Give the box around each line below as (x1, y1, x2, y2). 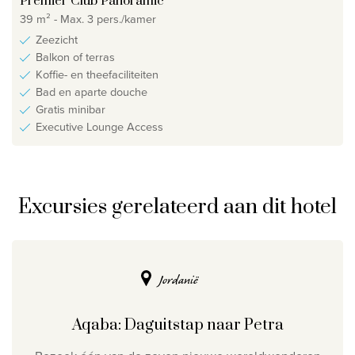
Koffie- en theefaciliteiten (36, 66, 158, 84)
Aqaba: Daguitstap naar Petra (71, 315, 284, 335)
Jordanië (159, 271, 199, 288)
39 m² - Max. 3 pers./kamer (20, 10, 156, 28)
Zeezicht (36, 31, 78, 49)
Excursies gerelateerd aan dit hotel (18, 194, 337, 221)
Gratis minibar (36, 101, 105, 119)
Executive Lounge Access (36, 118, 163, 136)
